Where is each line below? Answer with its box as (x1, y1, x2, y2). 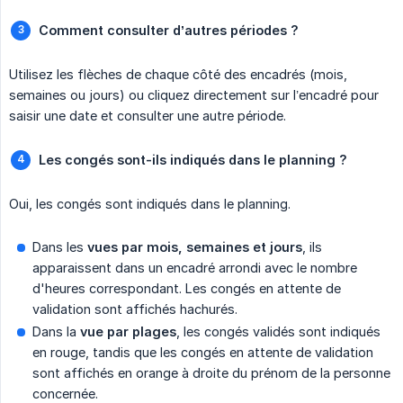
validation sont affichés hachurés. (32, 300, 237, 317)
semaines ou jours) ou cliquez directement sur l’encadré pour (9, 86, 379, 103)
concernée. (32, 385, 98, 401)
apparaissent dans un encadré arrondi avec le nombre (32, 259, 357, 275)
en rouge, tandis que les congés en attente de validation (32, 344, 373, 360)
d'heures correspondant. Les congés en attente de (32, 280, 341, 296)
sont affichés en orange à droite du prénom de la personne (32, 364, 390, 381)
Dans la (32, 323, 80, 339)
